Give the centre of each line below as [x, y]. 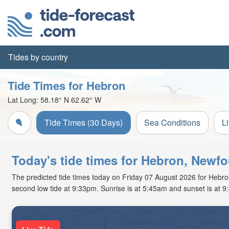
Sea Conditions [172, 122]
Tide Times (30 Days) [84, 122]
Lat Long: [24, 100]
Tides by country [38, 57]
